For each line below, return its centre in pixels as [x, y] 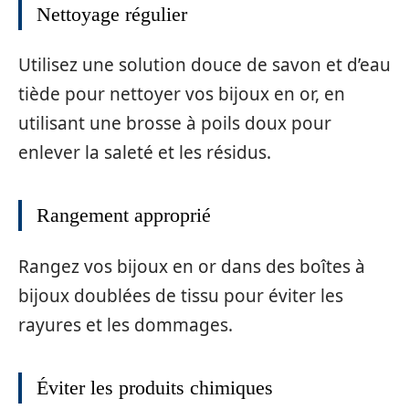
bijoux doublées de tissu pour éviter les [181, 295]
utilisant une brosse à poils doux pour [175, 124]
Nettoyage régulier [112, 14]
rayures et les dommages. [126, 325]
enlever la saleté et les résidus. [145, 153]
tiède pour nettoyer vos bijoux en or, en [182, 94]
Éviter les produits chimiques [155, 387]
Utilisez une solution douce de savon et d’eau [204, 65]
